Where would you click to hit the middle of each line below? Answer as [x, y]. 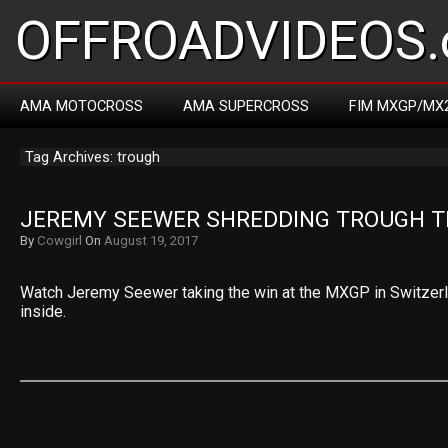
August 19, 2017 [151, 240]
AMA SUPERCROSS [246, 106]
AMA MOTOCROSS [81, 106]
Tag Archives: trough [92, 157]
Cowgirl [59, 240]
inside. [43, 311]
